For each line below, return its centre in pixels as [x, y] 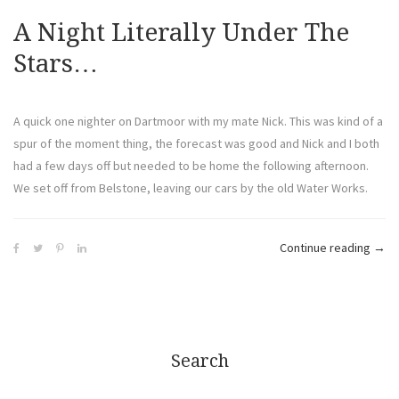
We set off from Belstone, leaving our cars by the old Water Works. [191, 188]
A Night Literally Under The [181, 33]
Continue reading [326, 248]
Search [199, 361]
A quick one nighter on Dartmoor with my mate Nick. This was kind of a [198, 122]
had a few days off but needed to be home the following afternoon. [191, 166]
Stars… [56, 64]
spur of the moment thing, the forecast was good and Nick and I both [196, 144]
